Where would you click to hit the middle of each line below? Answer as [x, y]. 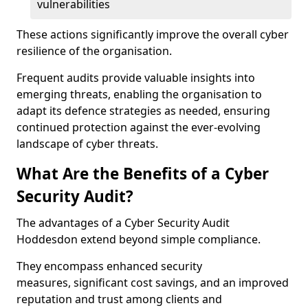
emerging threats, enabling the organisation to [139, 94]
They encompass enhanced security [109, 266]
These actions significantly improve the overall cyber [153, 34]
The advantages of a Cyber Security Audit [123, 223]
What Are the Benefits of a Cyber [143, 174]
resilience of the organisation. [94, 51]
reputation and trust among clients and [119, 299]
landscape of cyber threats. [87, 144]
